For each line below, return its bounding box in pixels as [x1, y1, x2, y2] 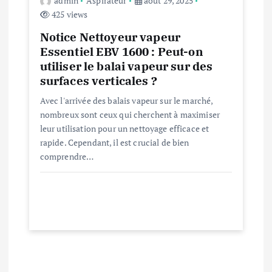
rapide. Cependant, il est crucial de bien [39, 136, 189, 148]
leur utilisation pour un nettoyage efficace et [39, 122, 209, 134]
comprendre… [39, 150, 94, 162]
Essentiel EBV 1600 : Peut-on [39, 43, 203, 59]
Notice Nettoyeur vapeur [39, 29, 180, 44]
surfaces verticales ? [39, 72, 157, 88]
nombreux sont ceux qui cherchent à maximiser [39, 108, 220, 120]
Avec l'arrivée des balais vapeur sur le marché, [39, 94, 213, 106]
